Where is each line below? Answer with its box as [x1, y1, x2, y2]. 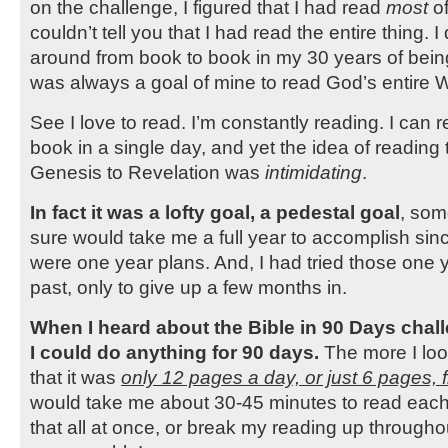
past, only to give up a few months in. [30, 276, 347, 298]
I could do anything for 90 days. [30, 341, 319, 363]
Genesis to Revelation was [30, 161, 265, 183]
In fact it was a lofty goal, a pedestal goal [30, 201, 400, 223]
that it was [30, 366, 121, 388]
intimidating [265, 161, 362, 183]
